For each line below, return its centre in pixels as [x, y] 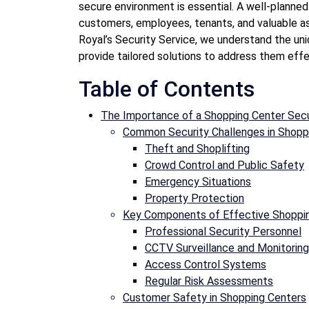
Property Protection [195, 198]
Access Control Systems [206, 264]
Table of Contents [167, 89]
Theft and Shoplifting [197, 148]
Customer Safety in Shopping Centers [215, 297]
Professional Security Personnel [223, 231]
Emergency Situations [198, 181]
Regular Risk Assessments [209, 281]
